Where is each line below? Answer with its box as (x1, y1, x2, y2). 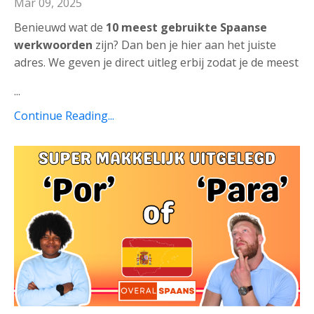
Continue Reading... (14, 107, 114, 123)
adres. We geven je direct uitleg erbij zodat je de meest (14, 54, 299, 70)
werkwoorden (14, 36, 93, 53)
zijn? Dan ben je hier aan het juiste (93, 36, 276, 53)
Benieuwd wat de (14, 19, 106, 35)
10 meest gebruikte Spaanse (106, 19, 267, 35)
